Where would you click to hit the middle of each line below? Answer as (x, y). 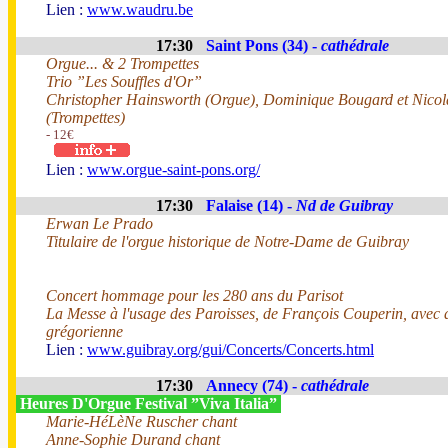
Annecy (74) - (253, 385)
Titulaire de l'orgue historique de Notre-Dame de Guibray (227, 241)
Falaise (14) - (251, 205)
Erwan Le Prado (99, 223)
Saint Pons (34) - (263, 45)
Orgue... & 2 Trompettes (122, 63)
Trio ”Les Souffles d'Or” (124, 81)
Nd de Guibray (344, 205)
